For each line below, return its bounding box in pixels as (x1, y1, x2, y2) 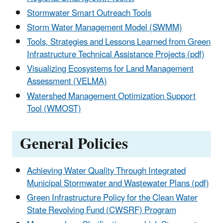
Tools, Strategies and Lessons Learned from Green (27, 33, 211, 52)
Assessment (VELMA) (27, 73, 107, 91)
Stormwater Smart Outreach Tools (27, 4, 151, 22)
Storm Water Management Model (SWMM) (27, 18, 182, 37)
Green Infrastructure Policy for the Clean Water (27, 189, 198, 207)
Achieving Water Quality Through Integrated (27, 162, 186, 180)
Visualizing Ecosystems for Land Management (27, 60, 194, 79)
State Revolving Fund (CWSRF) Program (27, 201, 176, 220)
